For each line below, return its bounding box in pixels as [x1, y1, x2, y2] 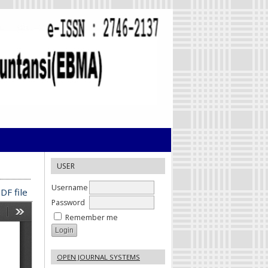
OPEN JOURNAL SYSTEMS [57, 252, 140, 261]
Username [51, 182, 88, 193]
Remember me [65, 212, 118, 223]
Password [51, 197, 85, 208]
